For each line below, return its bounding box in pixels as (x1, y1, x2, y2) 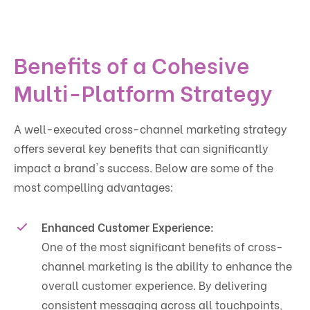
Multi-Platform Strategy (14, 75, 272, 107)
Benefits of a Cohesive (14, 47, 250, 80)
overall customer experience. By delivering (42, 276, 267, 293)
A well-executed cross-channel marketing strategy (14, 120, 287, 136)
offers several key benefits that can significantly (14, 139, 268, 156)
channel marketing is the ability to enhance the (42, 257, 292, 273)
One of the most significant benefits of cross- (42, 237, 283, 254)
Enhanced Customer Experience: (42, 218, 214, 235)
